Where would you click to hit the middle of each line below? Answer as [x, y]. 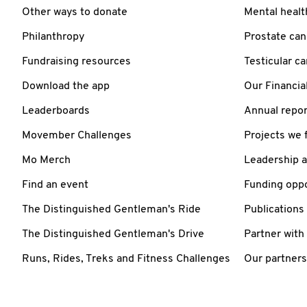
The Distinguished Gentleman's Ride [111, 209]
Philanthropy [53, 37]
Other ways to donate [75, 12]
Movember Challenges [77, 135]
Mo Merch [46, 160]
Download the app [66, 86]
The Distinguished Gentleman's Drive [113, 234]
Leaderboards [56, 111]
